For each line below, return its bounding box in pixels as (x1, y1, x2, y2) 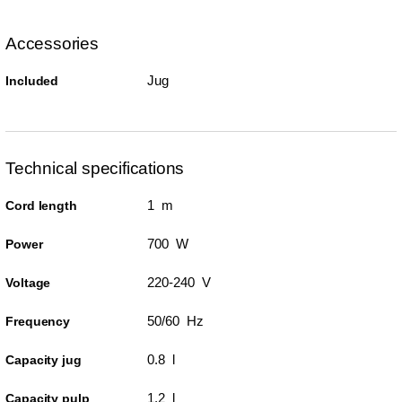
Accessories (5, 34, 99, 53)
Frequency (5, 314, 71, 328)
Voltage (5, 275, 51, 290)
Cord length (5, 198, 77, 213)
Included (5, 74, 59, 88)
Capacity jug (5, 353, 82, 367)
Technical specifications (5, 159, 185, 178)
